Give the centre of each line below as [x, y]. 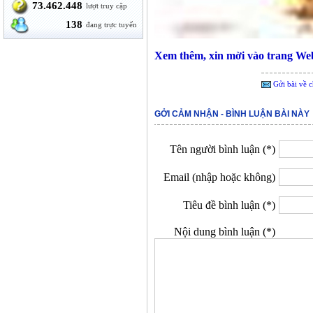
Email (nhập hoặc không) [219, 177]
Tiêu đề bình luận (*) [229, 205]
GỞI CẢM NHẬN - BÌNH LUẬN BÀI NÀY [232, 114]
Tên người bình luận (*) [223, 149]
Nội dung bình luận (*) [225, 232]
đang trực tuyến [112, 24]
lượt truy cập [107, 6]
